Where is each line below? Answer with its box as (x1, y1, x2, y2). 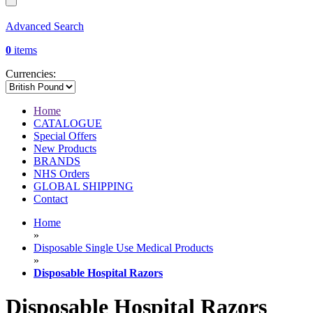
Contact (34, 193, 68, 205)
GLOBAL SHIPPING (34, 180, 133, 193)
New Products (34, 143, 96, 155)
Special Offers (34, 130, 96, 143)
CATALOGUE (34, 117, 102, 130)
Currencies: (6, 68, 56, 80)
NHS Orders (34, 168, 89, 180)
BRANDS (34, 155, 80, 168)
